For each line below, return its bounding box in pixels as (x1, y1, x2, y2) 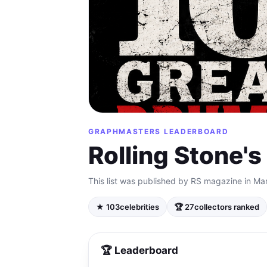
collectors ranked (194, 202, 259, 212)
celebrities (120, 202, 159, 212)
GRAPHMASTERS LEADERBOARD (88, 127, 229, 136)
